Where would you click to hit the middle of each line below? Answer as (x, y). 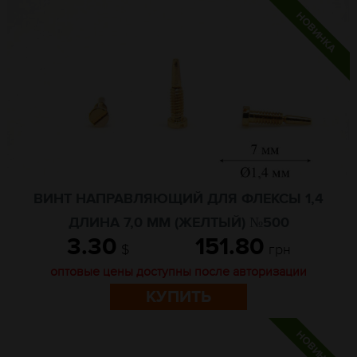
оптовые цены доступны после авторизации (178, 272)
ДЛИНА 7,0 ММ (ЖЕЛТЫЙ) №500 (178, 223)
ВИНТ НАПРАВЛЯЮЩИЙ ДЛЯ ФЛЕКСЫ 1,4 (178, 199)
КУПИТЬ (178, 297)
